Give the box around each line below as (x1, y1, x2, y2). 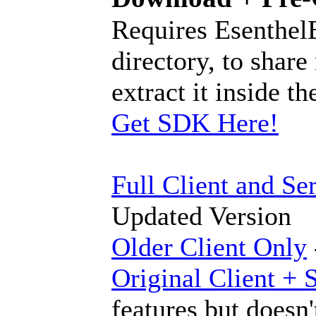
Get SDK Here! (111, 108, 279, 138)
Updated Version (111, 201, 291, 231)
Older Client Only (111, 232, 307, 262)
